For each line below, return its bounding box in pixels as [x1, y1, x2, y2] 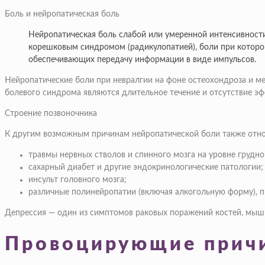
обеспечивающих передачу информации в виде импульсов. [28, 56, 256, 64]
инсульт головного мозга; [28, 176, 127, 185]
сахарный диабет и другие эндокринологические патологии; [28, 163, 263, 172]
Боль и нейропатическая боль [5, 10, 119, 19]
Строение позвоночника [5, 109, 97, 118]
